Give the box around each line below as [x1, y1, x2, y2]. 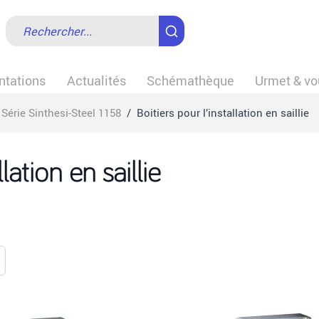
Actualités [66, 72, 126, 90]
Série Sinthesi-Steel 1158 [1, 105, 121, 120]
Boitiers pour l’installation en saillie [137, 105, 309, 120]
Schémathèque [147, 72, 235, 90]
